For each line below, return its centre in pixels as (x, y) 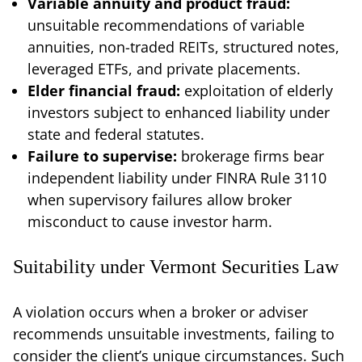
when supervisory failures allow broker (160, 199)
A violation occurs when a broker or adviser (160, 311)
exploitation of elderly (259, 90)
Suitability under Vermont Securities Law (176, 266)
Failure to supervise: (104, 156)
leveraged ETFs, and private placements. (164, 68)
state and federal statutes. (116, 134)
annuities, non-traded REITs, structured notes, (183, 46)
